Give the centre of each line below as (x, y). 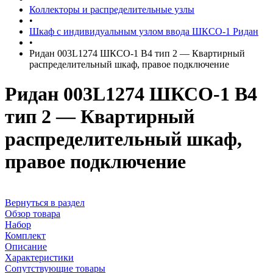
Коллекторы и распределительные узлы (112, 9)
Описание (26, 246)
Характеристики (39, 257)
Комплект (25, 235)
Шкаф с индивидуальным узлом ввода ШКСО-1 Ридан (144, 31)
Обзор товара (33, 213)
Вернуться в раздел (45, 202)
